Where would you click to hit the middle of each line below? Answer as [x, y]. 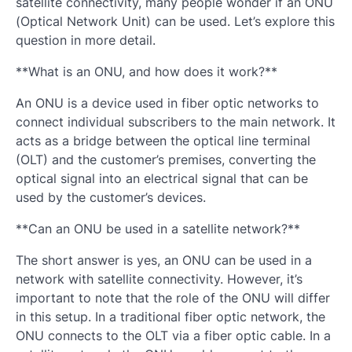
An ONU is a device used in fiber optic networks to [167, 103]
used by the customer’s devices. [111, 197]
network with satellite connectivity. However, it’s [159, 279]
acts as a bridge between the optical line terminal [163, 140]
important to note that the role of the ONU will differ [173, 297]
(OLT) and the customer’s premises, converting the [166, 159]
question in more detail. [86, 40]
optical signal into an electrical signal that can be [162, 178]
